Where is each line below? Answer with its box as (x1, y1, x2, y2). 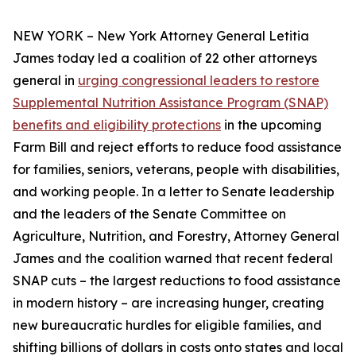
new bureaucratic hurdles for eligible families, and (13, 317, 322, 333)
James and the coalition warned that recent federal (13, 250, 333, 266)
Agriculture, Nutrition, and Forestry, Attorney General (13, 228, 339, 244)
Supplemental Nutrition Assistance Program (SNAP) (13, 95, 328, 110)
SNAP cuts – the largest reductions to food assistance (13, 273, 341, 288)
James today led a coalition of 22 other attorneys (13, 50, 317, 66)
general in (13, 72, 78, 88)
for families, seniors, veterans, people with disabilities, (13, 161, 339, 177)
